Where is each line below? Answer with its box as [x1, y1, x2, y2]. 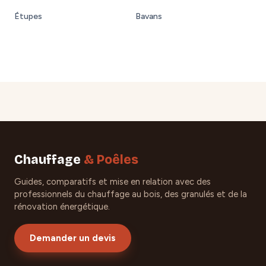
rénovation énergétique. [14, 201, 110, 212]
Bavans [135, 11, 162, 21]
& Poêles [84, 151, 138, 167]
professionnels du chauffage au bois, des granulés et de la [14, 188, 247, 199]
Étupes [14, 11, 42, 21]
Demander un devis [30, 232, 116, 243]
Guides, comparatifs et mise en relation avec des [14, 176, 211, 187]
